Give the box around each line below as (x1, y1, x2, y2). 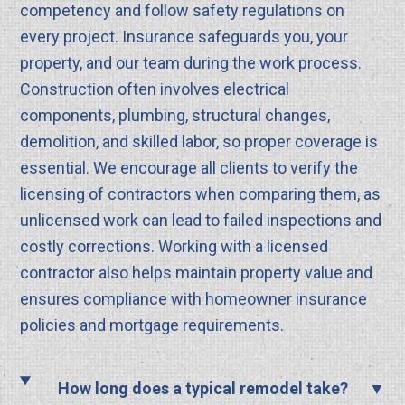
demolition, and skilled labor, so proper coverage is (20, 132, 379, 152)
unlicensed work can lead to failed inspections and (20, 211, 382, 231)
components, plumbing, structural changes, (20, 106, 331, 126)
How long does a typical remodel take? (58, 379, 349, 399)
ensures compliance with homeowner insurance (20, 289, 368, 309)
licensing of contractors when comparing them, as (20, 184, 381, 204)
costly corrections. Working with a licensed (20, 237, 329, 257)
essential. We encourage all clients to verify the (20, 158, 359, 178)
